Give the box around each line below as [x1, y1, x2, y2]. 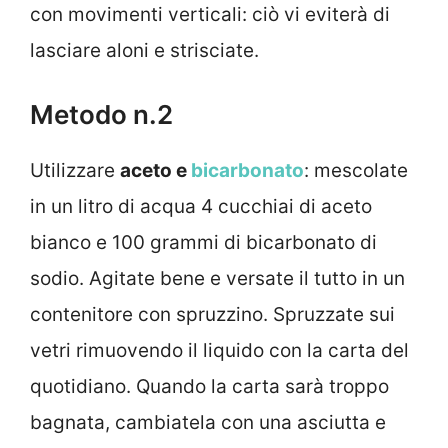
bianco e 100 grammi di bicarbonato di [30, 231, 377, 255]
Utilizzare [30, 159, 120, 183]
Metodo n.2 [30, 99, 173, 131]
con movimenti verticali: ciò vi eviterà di [30, 2, 390, 26]
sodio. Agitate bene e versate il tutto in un [30, 267, 405, 291]
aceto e [120, 159, 191, 183]
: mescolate [304, 159, 408, 183]
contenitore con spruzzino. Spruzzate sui [30, 303, 395, 327]
